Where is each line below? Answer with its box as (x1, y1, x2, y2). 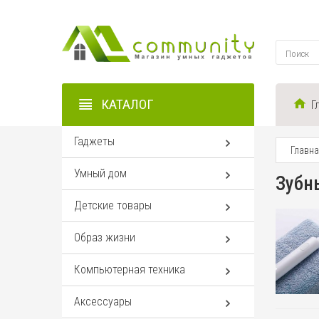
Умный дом (74, 167, 127, 180)
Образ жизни (74, 231, 135, 244)
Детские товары (74, 199, 152, 212)
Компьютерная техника (74, 263, 185, 276)
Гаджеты (74, 135, 115, 148)
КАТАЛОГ (101, 96, 154, 113)
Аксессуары (74, 295, 132, 308)
